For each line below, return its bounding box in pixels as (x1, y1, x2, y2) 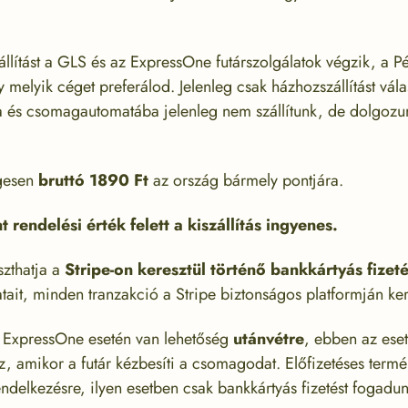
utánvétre (232, 327, 304, 352)
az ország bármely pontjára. (148, 168, 343, 193)
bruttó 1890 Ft (37, 168, 148, 193)
